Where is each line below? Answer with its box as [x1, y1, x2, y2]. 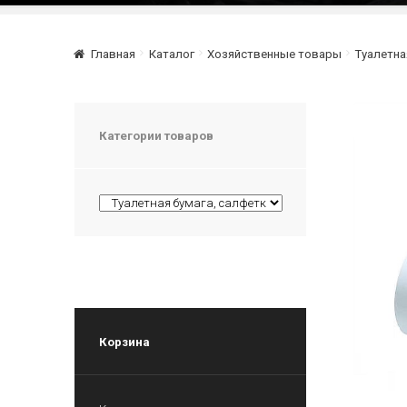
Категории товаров [98, 128, 213, 143]
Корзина [98, 334, 150, 349]
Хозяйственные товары [206, 46, 342, 61]
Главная [91, 46, 136, 61]
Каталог [148, 46, 194, 61]
